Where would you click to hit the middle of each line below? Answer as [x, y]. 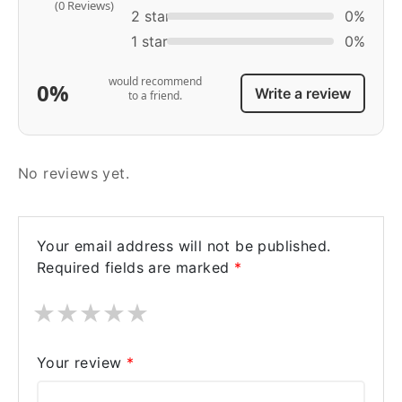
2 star [151, 16]
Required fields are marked [135, 267]
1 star [149, 41]
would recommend [155, 81]
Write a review [303, 93]
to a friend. [155, 96]
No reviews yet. [74, 173]
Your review [82, 363]
